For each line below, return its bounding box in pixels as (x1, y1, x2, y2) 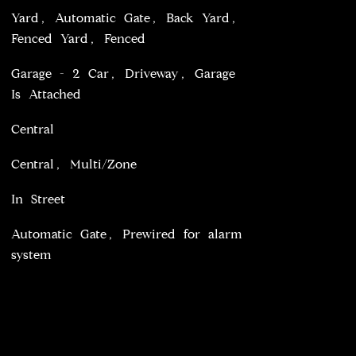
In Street (10, 192, 65, 207)
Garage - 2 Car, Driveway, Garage (10, 66, 235, 81)
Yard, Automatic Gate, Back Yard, (10, 10, 238, 25)
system (10, 247, 52, 262)
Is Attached (10, 87, 81, 102)
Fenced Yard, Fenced (10, 31, 145, 46)
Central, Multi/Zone (10, 157, 137, 172)
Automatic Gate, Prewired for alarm (10, 226, 242, 242)
